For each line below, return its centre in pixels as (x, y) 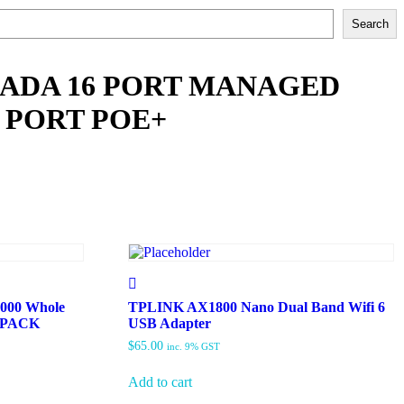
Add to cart (160, 382)
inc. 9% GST (193, 347)
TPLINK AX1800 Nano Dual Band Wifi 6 (256, 308)
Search (370, 24)
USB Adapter (169, 324)
